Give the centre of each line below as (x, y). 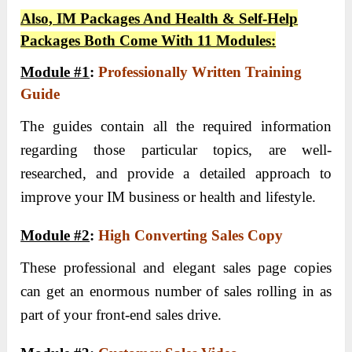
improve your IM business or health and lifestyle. (169, 196)
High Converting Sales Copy (191, 235)
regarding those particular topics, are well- (176, 149)
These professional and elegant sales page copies (176, 267)
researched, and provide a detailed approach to (176, 173)
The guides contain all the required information (176, 126)
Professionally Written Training (200, 71)
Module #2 (55, 235)
